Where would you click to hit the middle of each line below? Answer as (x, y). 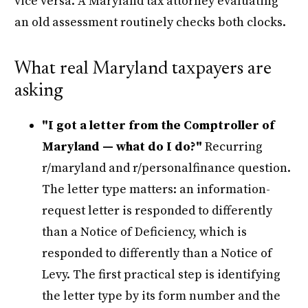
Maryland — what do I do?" (122, 147)
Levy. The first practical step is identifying (162, 275)
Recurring (233, 147)
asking (39, 92)
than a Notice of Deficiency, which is (145, 232)
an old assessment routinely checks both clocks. (151, 22)
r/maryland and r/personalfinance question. (167, 168)
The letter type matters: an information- (156, 190)
